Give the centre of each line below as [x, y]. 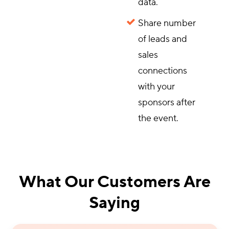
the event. [158, 118]
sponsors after [166, 102]
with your [156, 87]
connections [162, 71]
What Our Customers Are [114, 182]
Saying [114, 203]
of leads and [162, 39]
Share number [167, 23]
